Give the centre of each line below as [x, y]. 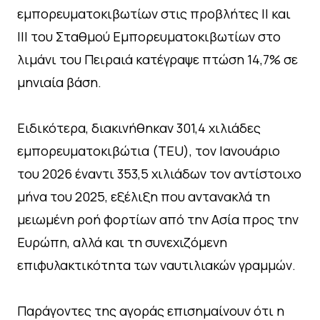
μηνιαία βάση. [59, 82]
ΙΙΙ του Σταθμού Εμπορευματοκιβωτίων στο [149, 37]
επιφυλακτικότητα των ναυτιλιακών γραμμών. [156, 265]
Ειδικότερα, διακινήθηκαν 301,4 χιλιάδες [139, 128]
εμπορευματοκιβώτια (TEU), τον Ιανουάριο [149, 151]
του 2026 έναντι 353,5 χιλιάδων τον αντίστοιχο [159, 174]
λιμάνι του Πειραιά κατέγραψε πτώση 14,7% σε [157, 60]
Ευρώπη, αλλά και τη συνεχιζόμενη [122, 242]
